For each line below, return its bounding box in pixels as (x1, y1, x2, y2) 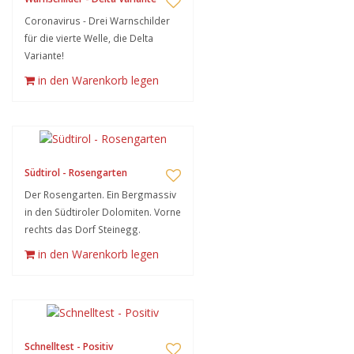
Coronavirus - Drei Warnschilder (24, 14, 170, 27)
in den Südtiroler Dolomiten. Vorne (24, 205, 181, 218)
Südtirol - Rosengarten (24, 166, 127, 179)
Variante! (24, 49, 64, 62)
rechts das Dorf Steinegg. (24, 223, 141, 235)
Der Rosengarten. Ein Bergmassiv (24, 188, 176, 201)
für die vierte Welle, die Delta (24, 32, 153, 44)
